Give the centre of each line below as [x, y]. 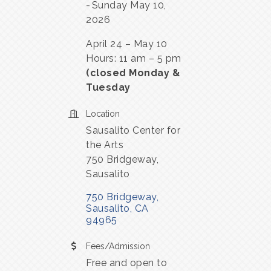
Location [103, 113]
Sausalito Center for [133, 130]
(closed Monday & [133, 73]
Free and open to [126, 263]
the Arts [105, 145]
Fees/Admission [118, 246]
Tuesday [108, 87]
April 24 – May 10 [127, 44]
